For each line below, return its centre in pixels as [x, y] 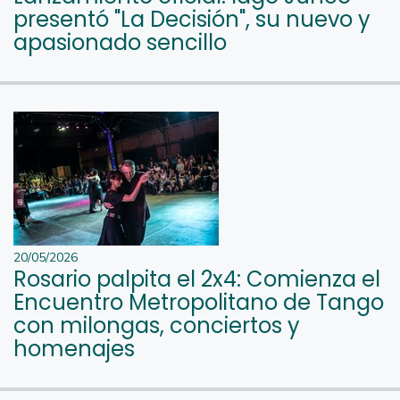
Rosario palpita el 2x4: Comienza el [197, 279]
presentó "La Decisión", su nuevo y [192, 19]
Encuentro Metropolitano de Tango [199, 302]
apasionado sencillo [120, 42]
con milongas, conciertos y [157, 325]
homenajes [74, 348]
